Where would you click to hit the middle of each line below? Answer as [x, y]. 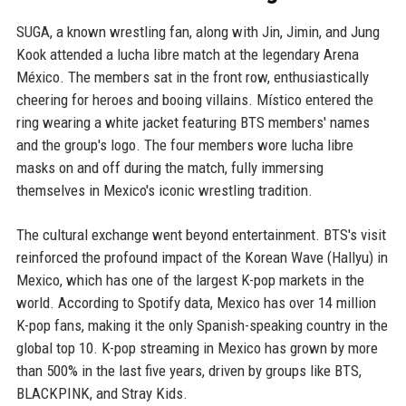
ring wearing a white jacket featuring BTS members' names [193, 123]
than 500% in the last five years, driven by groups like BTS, [188, 371]
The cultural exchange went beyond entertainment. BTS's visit [201, 235]
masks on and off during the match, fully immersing [169, 168]
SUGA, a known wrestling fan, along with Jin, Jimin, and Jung [198, 32]
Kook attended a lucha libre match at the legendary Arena [187, 55]
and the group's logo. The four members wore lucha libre [184, 145]
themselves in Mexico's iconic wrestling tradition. [164, 191]
